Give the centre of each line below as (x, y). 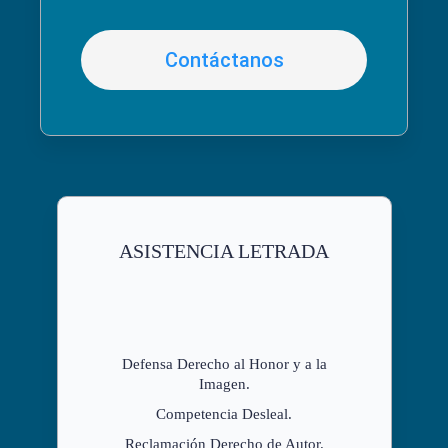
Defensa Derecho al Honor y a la (224, 363)
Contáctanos (224, 59)
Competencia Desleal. (224, 413)
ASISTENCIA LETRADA (224, 250)
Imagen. (224, 383)
